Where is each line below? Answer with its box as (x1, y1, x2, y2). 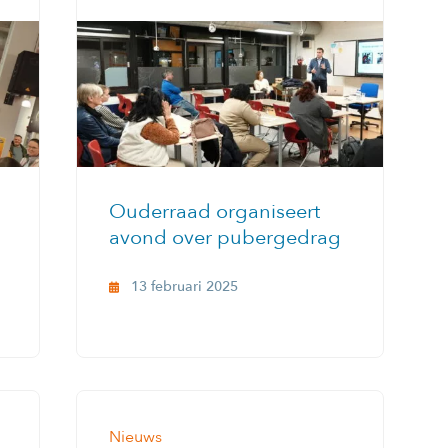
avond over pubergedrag (109, 224, 341, 252)
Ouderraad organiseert (109, 198, 320, 226)
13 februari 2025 (131, 277, 238, 297)
